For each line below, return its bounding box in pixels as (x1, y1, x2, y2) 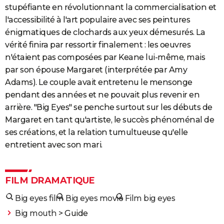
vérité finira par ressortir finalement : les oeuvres (5, 39, 190, 49)
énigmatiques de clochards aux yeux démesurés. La (5, 27, 205, 37)
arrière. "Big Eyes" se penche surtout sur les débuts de (5, 102, 212, 112)
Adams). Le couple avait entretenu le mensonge (5, 77, 192, 87)
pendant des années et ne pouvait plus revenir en (5, 89, 199, 99)
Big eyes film (15, 193, 64, 203)
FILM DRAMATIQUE (5, 174, 94, 186)
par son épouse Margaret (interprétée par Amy (5, 64, 187, 74)
